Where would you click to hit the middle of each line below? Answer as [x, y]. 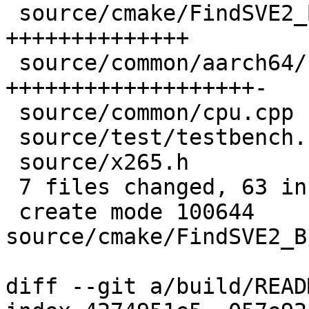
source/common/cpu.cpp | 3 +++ [12, 113]
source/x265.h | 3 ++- [12, 162]
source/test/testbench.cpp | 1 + [12, 138]
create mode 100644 [12, 212]
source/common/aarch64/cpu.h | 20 [12, 63]
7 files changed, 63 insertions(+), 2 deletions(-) [12, 187]
